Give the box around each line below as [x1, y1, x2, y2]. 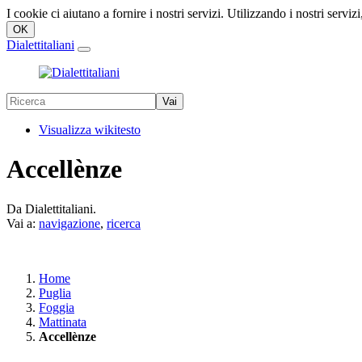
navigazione [39, 216, 100, 230]
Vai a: [6, 216, 39, 230]
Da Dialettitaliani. [6, 201, 96, 216]
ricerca [107, 216, 141, 230]
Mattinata [39, 314, 86, 329]
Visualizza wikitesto [39, 123, 141, 137]
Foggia [39, 300, 74, 314]
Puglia [39, 285, 71, 300]
